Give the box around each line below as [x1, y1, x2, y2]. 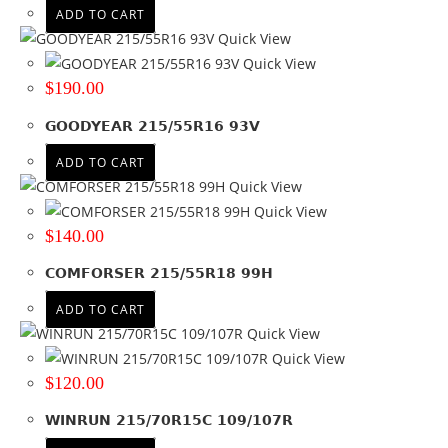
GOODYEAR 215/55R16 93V [45, 117, 260, 134]
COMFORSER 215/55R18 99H [45, 265, 273, 282]
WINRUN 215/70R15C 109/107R [45, 412, 293, 429]
